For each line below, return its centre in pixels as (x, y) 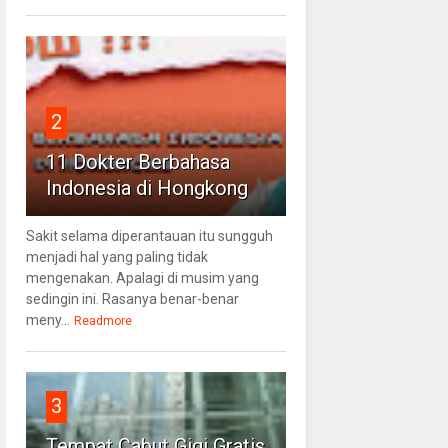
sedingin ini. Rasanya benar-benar (132, 299)
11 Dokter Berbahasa (137, 162)
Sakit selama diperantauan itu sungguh (149, 236)
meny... (47, 320)
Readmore (102, 321)
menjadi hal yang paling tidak (116, 257)
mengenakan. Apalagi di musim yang (142, 278)
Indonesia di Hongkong (146, 188)
